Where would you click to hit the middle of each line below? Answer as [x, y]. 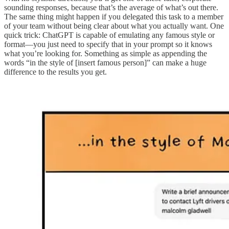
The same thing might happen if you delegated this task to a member [114, 16]
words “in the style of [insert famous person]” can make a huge [105, 62]
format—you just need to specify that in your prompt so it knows [108, 44]
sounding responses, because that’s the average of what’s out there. [111, 7]
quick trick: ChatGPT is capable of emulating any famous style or [109, 35]
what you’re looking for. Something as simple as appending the [106, 53]
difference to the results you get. [55, 72]
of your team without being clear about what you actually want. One [114, 26]
